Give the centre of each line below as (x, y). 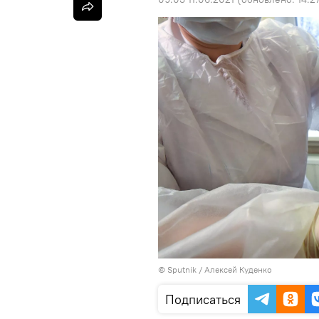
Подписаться (203, 300)
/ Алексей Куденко (234, 270)
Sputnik (182, 270)
